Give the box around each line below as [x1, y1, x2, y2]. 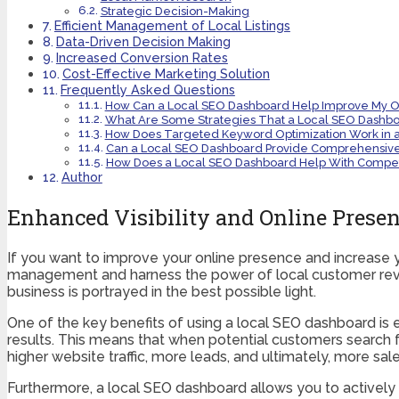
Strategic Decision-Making [100, 4, 249, 18]
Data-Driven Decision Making [55, 33, 231, 49]
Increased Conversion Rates [55, 49, 228, 65]
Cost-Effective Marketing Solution [61, 65, 270, 81]
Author [61, 168, 102, 184]
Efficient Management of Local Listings [53, 17, 290, 33]
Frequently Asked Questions [60, 81, 235, 97]
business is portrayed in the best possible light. [7, 282, 316, 300]
